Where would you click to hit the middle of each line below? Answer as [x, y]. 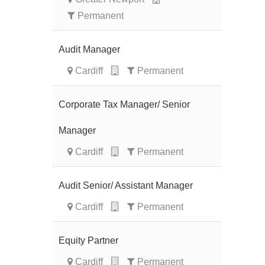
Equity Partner [88, 240]
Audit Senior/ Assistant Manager [126, 185]
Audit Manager [89, 49]
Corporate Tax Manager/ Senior [124, 104]
